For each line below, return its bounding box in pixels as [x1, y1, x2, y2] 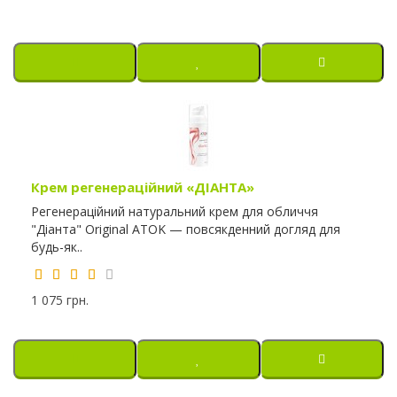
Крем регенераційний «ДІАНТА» [31, 178, 254, 196]
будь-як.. [31, 238, 82, 255]
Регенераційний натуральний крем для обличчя [31, 203, 318, 220]
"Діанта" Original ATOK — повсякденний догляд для [31, 221, 340, 237]
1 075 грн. [31, 292, 89, 308]
